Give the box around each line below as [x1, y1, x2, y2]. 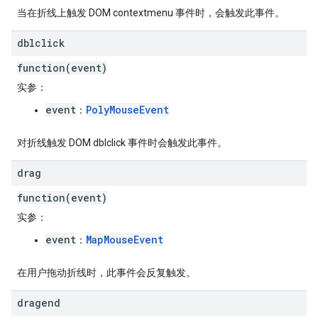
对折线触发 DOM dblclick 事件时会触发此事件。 [17, 137, 227, 148]
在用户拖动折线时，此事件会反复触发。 [17, 267, 196, 278]
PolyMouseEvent [86, 103, 169, 116]
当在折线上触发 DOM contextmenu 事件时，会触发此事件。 [17, 7, 285, 18]
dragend [17, 296, 60, 309]
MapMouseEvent [86, 233, 163, 246]
